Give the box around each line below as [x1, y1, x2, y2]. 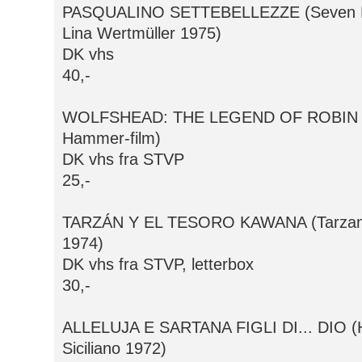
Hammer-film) [62, 129, 161, 148]
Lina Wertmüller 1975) [62, 24, 221, 43]
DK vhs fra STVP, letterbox [62, 255, 254, 274]
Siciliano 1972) [62, 339, 166, 358]
